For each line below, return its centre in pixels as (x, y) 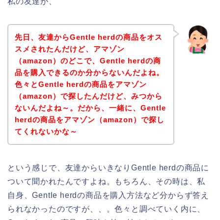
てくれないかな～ (46, 131)
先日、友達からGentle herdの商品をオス (88, 37)
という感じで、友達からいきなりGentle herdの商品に (108, 167)
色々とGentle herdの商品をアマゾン (81, 84)
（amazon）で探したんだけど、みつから (88, 96)
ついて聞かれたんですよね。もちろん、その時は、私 (107, 181)
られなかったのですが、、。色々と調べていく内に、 (107, 209)
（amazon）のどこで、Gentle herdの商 (88, 60)
